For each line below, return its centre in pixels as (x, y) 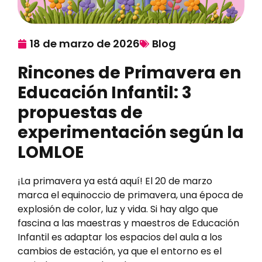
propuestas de (80, 113)
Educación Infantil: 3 (105, 93)
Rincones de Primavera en (129, 73)
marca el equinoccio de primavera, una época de (130, 195)
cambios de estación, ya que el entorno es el (120, 251)
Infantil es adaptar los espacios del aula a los (120, 237)
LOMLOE (51, 153)
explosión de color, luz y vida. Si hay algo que (118, 209)
